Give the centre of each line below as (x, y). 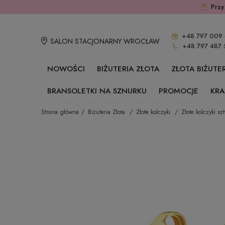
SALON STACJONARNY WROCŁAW (105, 41)
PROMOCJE (179, 91)
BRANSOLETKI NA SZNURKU (97, 91)
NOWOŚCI (66, 69)
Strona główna (60, 112)
